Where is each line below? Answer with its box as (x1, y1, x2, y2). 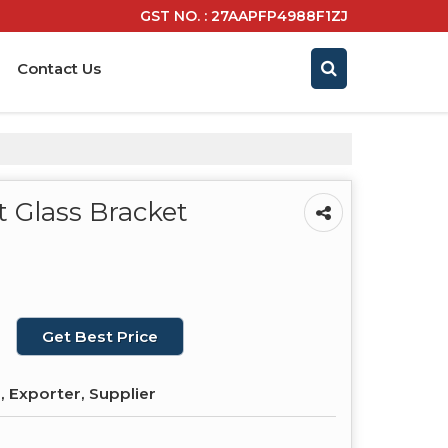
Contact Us (17, 58, 101, 78)
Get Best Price (42, 326, 158, 346)
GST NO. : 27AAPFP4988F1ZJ (140, 7, 348, 24)
